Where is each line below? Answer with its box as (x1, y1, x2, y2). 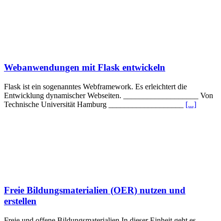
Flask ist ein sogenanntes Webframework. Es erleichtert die (4, 82, 187, 91)
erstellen (4, 195, 37, 206)
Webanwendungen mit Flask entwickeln (4, 62, 165, 73)
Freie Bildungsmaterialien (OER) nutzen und (4, 184, 185, 195)
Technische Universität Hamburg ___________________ (4, 100, 185, 109)
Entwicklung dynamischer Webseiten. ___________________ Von (4, 91, 213, 100)
